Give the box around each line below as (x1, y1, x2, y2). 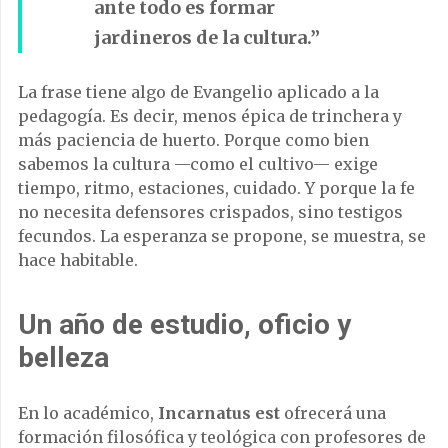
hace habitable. (18, 250, 138, 271)
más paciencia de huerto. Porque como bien (18, 130, 369, 151)
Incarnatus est (158, 403, 280, 424)
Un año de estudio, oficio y (18, 308, 351, 342)
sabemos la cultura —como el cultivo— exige (18, 154, 378, 175)
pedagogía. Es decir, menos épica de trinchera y (18, 106, 402, 127)
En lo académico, (18, 403, 158, 424)
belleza (18, 341, 109, 375)
